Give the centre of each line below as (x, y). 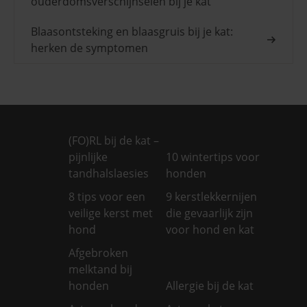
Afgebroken (98, 253)
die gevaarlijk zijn (210, 213)
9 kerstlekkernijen (212, 196)
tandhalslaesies (109, 173)
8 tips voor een (107, 196)
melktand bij (100, 269)
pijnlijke (88, 157)
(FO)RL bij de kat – (114, 140)
